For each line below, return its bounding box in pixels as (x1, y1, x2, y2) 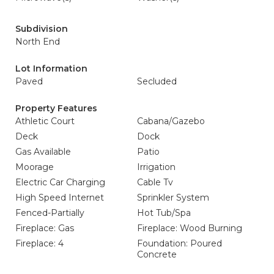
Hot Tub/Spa (137, 207, 191, 219)
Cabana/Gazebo (137, 116, 205, 127)
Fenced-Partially (15, 207, 84, 219)
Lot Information (15, 63, 87, 75)
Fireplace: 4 (15, 238, 64, 250)
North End (15, 36, 60, 48)
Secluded (137, 76, 177, 87)
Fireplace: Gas (15, 223, 74, 234)
